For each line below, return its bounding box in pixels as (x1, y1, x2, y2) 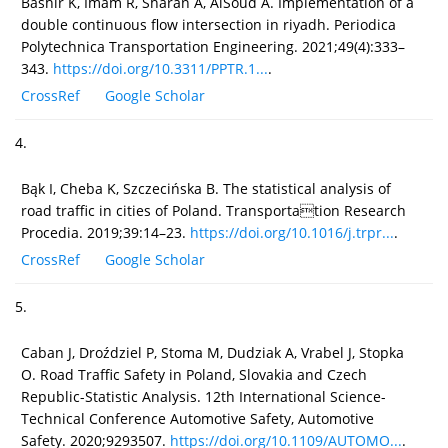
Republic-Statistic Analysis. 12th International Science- (21, 386, 386, 406)
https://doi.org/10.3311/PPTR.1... (53, 58, 268, 78)
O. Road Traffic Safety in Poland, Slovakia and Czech (21, 364, 367, 384)
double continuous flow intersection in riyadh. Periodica (21, 14, 396, 34)
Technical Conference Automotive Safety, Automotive (21, 408, 374, 428)
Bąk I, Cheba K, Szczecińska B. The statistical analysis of (21, 178, 391, 198)
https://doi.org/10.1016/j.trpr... (190, 222, 394, 242)
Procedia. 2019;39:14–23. (21, 222, 190, 242)
